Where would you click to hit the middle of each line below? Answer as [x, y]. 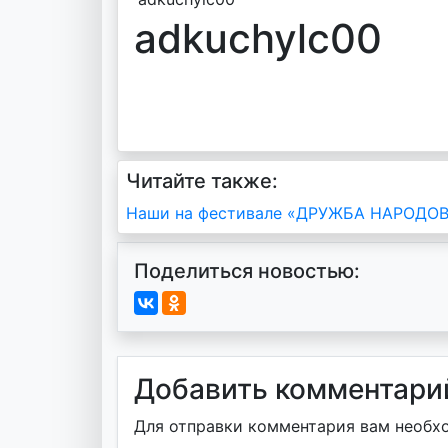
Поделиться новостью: [247, 271]
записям [191, 294]
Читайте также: [202, 181]
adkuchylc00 [258, 38]
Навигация [209, 218]
